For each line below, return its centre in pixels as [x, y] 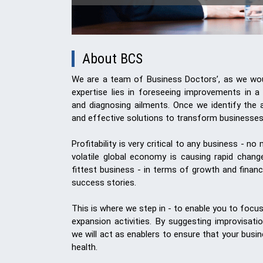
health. [85, 247]
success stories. [104, 183]
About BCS [112, 59]
